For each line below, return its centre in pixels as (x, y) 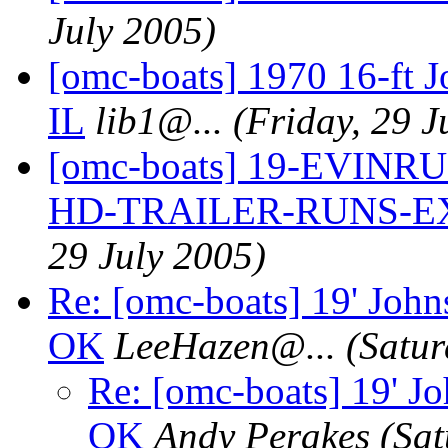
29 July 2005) (157, 255)
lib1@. (149, 120)
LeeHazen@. (215, 345)
